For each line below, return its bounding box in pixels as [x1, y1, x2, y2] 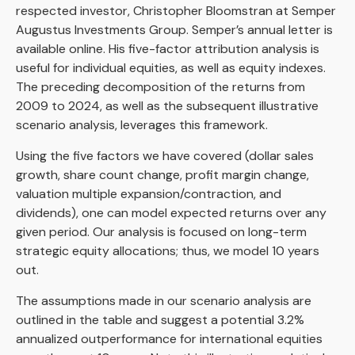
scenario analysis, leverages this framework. [16, 116, 268, 134]
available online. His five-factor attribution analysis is [16, 40, 319, 58]
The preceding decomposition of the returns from [16, 78, 305, 96]
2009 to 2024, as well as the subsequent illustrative [16, 97, 319, 115]
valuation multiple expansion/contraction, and [16, 185, 281, 203]
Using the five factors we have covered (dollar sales [16, 147, 314, 165]
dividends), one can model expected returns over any [16, 204, 326, 222]
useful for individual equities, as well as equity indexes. [16, 59, 326, 77]
